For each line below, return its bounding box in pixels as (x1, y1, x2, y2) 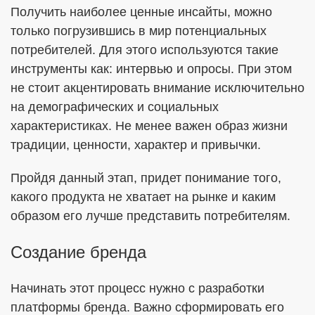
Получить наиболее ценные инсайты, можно (11, 5, 272, 19)
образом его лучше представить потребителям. (11, 209, 290, 223)
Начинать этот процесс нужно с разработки (11, 281, 264, 295)
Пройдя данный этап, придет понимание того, (11, 171, 281, 185)
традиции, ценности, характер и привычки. (11, 138, 261, 152)
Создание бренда (11, 243, 146, 262)
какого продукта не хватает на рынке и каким (11, 190, 276, 204)
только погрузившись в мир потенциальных (11, 24, 266, 38)
